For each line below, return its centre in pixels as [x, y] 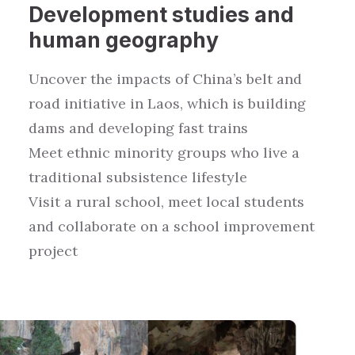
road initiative [77, 103]
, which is [214, 103]
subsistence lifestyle [175, 177]
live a [279, 153]
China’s [219, 79]
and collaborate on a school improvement [172, 226]
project [53, 251]
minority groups [170, 153]
